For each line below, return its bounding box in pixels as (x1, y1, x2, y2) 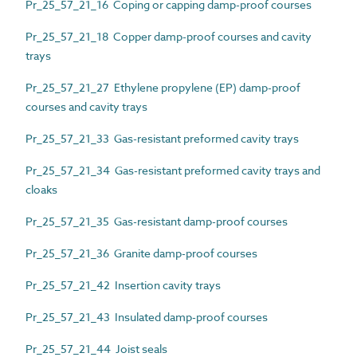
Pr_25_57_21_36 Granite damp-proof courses (25, 245, 257, 261)
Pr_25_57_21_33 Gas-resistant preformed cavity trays (25, 130, 299, 146)
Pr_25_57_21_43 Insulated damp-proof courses (25, 308, 268, 324)
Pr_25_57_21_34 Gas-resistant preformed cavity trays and (25, 162, 320, 178)
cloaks (25, 181, 57, 197)
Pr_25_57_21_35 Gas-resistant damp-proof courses (25, 213, 288, 229)
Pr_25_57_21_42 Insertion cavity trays (25, 277, 221, 292)
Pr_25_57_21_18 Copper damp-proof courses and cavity (25, 28, 312, 44)
